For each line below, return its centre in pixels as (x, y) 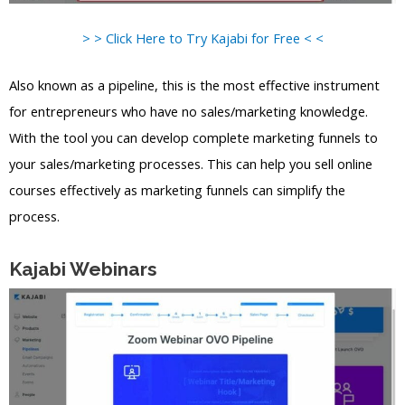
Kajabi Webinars (83, 269)
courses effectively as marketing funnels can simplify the (177, 190)
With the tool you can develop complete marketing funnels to (193, 138)
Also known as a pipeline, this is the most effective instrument (194, 85)
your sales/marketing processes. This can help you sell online (191, 164)
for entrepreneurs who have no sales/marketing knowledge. (188, 112)
